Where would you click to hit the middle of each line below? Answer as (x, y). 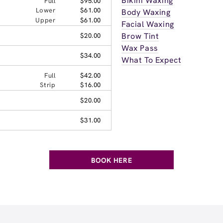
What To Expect (152, 60)
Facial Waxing (148, 24)
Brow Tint (140, 36)
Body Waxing (146, 12)
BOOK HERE (111, 160)
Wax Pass (140, 48)
